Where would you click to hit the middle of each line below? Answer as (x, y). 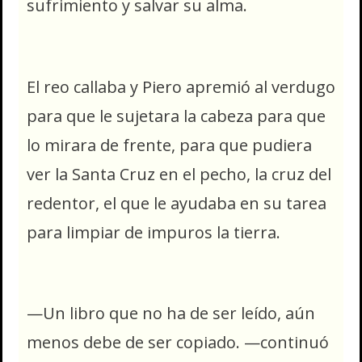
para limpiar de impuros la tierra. (154, 232)
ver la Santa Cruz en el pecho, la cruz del (179, 174)
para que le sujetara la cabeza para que (176, 116)
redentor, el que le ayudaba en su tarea (177, 203)
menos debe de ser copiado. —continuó (178, 343)
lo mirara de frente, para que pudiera (169, 145)
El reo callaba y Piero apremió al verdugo (181, 86)
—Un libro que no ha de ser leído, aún (171, 314)
